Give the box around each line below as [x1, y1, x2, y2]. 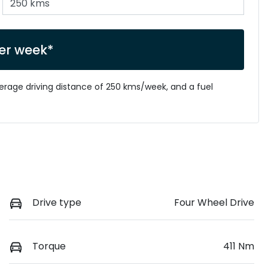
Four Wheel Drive [174, 195, 254, 209]
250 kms [106, 80, 141, 93]
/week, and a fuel [141, 80, 213, 93]
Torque [32, 239, 66, 253]
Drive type [32, 195, 81, 209]
